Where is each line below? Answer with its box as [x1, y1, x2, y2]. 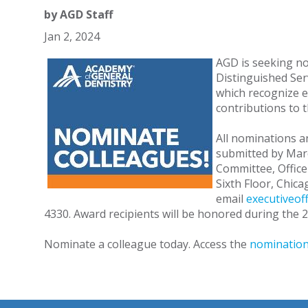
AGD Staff [59, 7, 113, 22]
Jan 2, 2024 [43, 29, 100, 44]
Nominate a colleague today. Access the [43, 236, 250, 252]
